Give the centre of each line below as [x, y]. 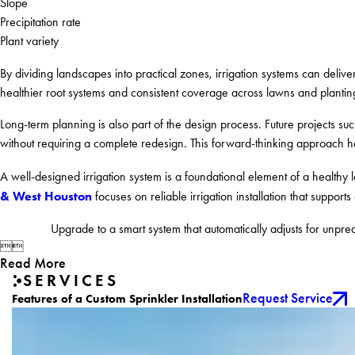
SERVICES [71, 281]
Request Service [287, 298]
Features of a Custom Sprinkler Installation [127, 299]
